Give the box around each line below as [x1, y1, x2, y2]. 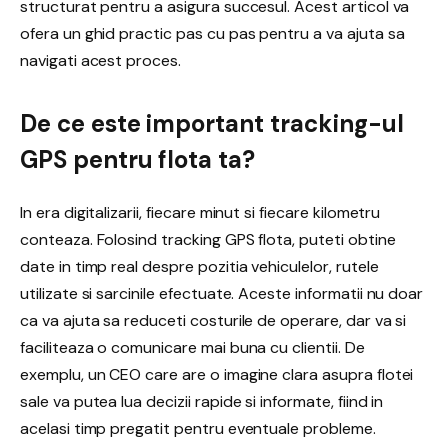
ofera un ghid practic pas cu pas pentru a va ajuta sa [20, 22, 405, 44]
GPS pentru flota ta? [20, 144, 256, 176]
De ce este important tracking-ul [20, 108, 404, 140]
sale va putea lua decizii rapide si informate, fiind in [20, 390, 384, 412]
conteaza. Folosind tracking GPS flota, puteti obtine [20, 228, 396, 250]
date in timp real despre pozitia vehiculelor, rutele [20, 255, 379, 277]
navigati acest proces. [20, 49, 181, 71]
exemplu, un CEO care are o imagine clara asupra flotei [20, 363, 414, 385]
